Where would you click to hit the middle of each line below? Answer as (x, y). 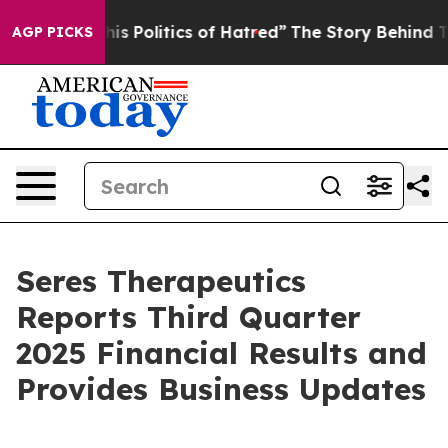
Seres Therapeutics (161, 281)
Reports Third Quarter (188, 317)
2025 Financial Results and (221, 353)
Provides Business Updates (221, 389)
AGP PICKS (52, 32)
